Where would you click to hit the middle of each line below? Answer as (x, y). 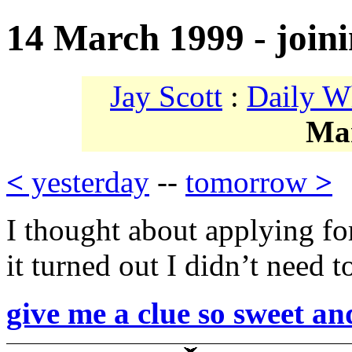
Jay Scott (166, 97)
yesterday (86, 182)
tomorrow (250, 182)
